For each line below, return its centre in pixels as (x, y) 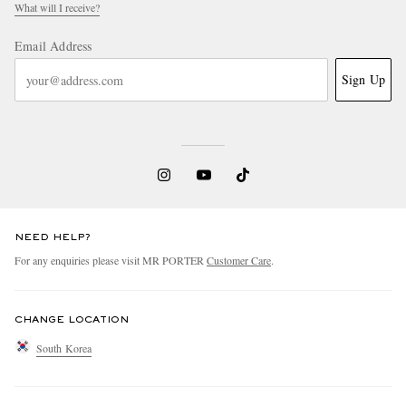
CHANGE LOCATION (72, 320)
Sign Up (363, 80)
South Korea (64, 348)
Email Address (53, 46)
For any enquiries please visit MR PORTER (111, 261)
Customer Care (239, 261)
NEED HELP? (53, 238)
